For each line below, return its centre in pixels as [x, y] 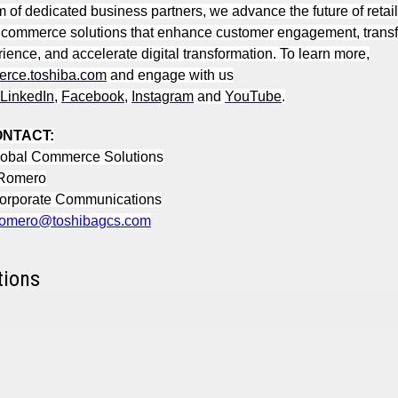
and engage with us [170, 75]
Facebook [93, 96]
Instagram [163, 96]
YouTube [253, 96]
